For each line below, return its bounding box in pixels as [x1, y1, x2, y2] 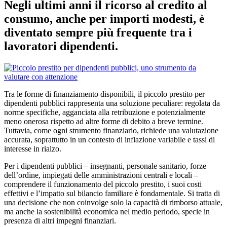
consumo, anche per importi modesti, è [4, 12, 205, 25]
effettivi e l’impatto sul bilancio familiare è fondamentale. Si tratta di [4, 188, 220, 198]
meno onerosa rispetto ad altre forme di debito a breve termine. [4, 117, 203, 126]
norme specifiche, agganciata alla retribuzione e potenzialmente [4, 107, 205, 117]
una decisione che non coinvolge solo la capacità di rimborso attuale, [4, 198, 222, 207]
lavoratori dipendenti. [4, 39, 118, 53]
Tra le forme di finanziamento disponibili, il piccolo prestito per [4, 89, 205, 98]
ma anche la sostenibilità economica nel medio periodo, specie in [4, 207, 210, 216]
